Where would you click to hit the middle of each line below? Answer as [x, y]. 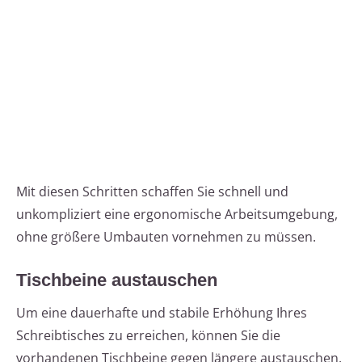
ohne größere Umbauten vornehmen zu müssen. [166, 237]
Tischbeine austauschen [117, 280]
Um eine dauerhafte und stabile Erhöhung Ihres [162, 313]
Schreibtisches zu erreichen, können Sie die [148, 336]
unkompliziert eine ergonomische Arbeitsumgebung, [177, 215]
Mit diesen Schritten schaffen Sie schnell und [152, 192]
